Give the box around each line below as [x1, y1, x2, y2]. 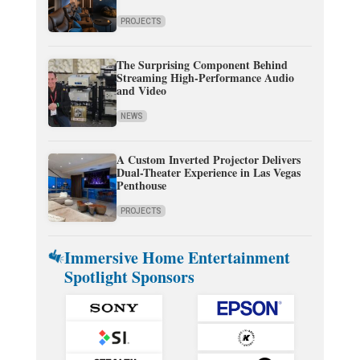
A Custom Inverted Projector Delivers [116, 151, 301, 169]
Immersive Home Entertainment [64, 246, 291, 270]
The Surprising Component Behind [116, 56, 288, 74]
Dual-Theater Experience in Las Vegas [116, 164, 301, 182]
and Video [116, 82, 166, 100]
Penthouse [116, 177, 166, 194]
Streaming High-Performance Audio [116, 69, 294, 87]
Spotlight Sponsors [64, 265, 195, 289]
